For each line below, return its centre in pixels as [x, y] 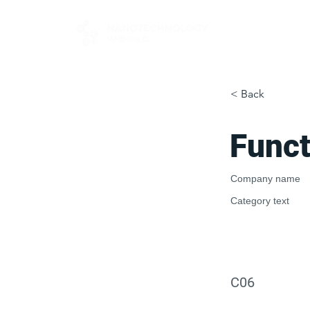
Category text [260, 201]
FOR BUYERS [259, 27]
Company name [265, 179]
